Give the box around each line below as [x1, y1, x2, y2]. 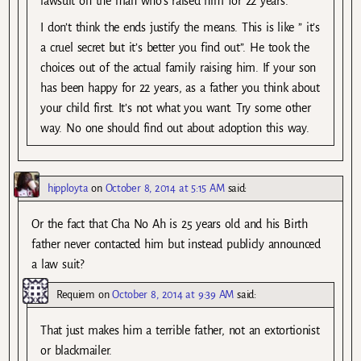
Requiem [56, 288, 95, 301]
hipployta [48, 182, 89, 195]
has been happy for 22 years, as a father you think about [40, 81, 320, 95]
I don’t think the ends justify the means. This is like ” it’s [40, 21, 320, 35]
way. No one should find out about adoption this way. [40, 122, 309, 135]
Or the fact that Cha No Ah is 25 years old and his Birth [31, 218, 308, 231]
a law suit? [31, 258, 84, 272]
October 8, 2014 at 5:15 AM [105, 182, 225, 195]
